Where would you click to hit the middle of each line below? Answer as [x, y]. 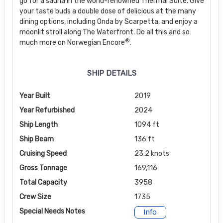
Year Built [35, 96]
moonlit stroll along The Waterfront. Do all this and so [104, 32]
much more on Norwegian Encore [72, 42]
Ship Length [38, 124]
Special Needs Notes [52, 211]
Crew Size [35, 197]
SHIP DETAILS [111, 73]
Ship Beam [36, 139]
